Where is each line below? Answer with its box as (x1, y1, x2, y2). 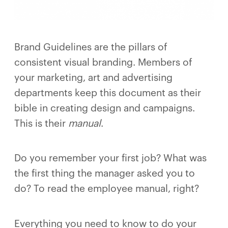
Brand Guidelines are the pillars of (14, 42, 167, 52)
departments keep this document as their (14, 88, 201, 98)
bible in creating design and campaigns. (14, 103, 195, 113)
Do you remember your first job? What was (14, 153, 207, 163)
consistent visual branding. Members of (14, 58, 192, 68)
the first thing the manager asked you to (14, 168, 195, 179)
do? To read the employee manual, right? (14, 184, 199, 194)
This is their (14, 119, 68, 129)
